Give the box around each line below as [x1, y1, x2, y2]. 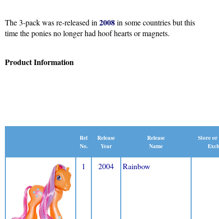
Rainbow [123, 160, 150, 171]
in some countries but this [115, 17, 195, 27]
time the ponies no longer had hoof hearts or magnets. [5, 27, 170, 38]
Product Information [5, 56, 74, 67]
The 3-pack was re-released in [5, 17, 99, 27]
